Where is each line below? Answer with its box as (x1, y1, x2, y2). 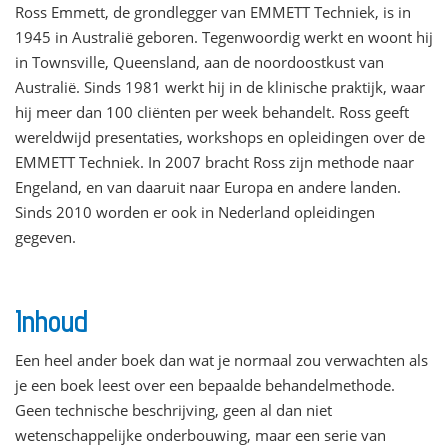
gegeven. (15, 226, 76, 247)
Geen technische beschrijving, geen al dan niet (15, 399, 332, 420)
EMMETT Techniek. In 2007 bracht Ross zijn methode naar (15, 151, 414, 172)
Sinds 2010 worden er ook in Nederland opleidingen (15, 201, 375, 222)
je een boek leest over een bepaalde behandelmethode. (15, 374, 395, 395)
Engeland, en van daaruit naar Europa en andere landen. (15, 176, 401, 197)
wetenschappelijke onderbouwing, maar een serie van (15, 424, 386, 445)
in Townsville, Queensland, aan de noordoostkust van (15, 51, 384, 72)
